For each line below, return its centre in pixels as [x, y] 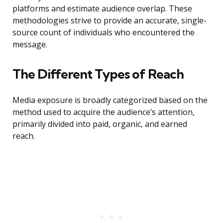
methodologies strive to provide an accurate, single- [110, 21]
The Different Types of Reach [98, 74]
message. [30, 45]
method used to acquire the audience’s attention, [104, 112]
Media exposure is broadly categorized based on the [110, 100]
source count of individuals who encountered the [104, 33]
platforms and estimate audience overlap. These [102, 9]
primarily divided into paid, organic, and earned [100, 124]
